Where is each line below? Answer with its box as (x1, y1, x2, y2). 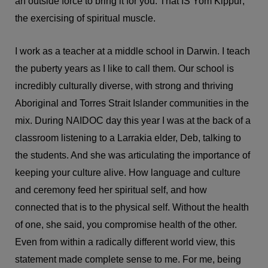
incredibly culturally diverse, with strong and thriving (15, 81, 233, 92)
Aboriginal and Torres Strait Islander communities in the (15, 98, 249, 109)
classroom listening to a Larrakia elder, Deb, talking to (15, 133, 241, 144)
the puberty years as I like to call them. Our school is (15, 63, 234, 74)
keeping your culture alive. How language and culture (15, 167, 240, 178)
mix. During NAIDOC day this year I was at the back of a (15, 115, 251, 126)
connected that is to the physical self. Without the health (15, 202, 249, 213)
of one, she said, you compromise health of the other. (15, 220, 237, 230)
